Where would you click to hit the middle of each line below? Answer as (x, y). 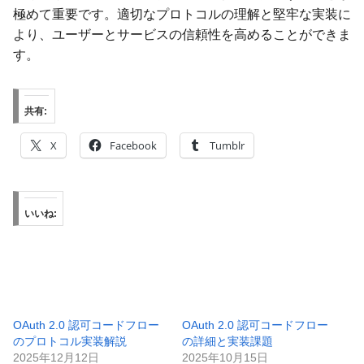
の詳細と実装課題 (227, 341)
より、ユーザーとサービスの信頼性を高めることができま (182, 34)
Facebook (133, 145)
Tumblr (227, 145)
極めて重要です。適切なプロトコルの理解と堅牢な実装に (182, 14)
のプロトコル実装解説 (70, 341)
